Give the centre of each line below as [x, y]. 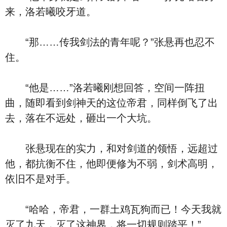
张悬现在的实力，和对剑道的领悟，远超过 [111, 148]
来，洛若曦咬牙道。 [51, 12]
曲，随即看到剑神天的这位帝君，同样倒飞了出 [111, 103]
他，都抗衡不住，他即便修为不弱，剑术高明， [111, 164]
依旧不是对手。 [41, 179]
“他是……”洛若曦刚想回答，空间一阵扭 [105, 88]
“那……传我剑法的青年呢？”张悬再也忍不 [110, 42]
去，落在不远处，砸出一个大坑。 [81, 118]
